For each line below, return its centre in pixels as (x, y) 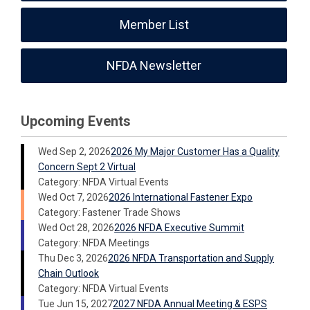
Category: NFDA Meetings (94, 243)
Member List (154, 25)
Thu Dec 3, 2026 (73, 258)
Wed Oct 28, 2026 (76, 228)
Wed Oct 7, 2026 (74, 197)
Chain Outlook (69, 273)
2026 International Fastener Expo (181, 197)
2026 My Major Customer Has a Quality (195, 152)
